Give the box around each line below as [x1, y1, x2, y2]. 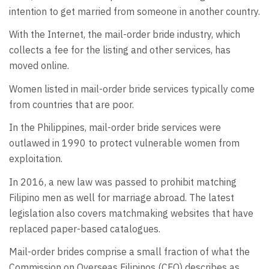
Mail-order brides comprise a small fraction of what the [9, 246, 250, 258]
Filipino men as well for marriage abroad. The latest [9, 191, 234, 204]
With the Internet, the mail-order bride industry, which [9, 28, 240, 41]
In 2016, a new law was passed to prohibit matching [9, 175, 237, 188]
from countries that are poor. [9, 98, 134, 110]
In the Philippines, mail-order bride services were [9, 121, 221, 134]
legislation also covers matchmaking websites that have [9, 207, 253, 219]
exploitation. [9, 153, 62, 165]
